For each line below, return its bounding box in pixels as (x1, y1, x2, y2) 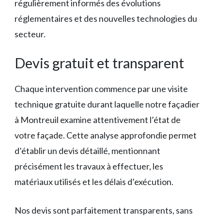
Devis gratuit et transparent (15, 54, 184, 71)
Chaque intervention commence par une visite (15, 83, 188, 94)
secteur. (15, 29, 46, 39)
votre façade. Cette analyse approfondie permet (15, 130, 197, 140)
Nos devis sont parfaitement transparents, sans (15, 205, 193, 216)
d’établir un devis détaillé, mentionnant (15, 145, 160, 156)
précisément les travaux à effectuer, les (15, 161, 163, 171)
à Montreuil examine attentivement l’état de (15, 114, 181, 125)
